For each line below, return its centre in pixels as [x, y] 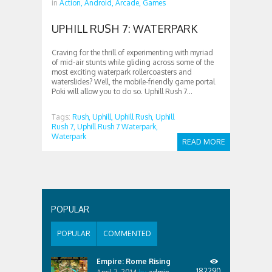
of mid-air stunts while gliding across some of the [133, 62]
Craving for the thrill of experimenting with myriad [132, 53]
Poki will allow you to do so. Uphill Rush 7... [122, 91]
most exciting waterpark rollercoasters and [122, 72]
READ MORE [204, 142]
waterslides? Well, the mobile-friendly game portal [133, 82]
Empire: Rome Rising [134, 261]
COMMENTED [127, 233]
